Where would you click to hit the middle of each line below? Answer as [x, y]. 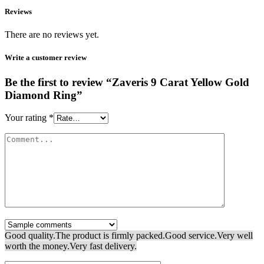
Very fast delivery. [103, 246]
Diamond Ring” [44, 95]
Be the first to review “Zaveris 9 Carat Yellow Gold [127, 82]
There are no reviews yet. [52, 35]
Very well [235, 236]
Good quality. [30, 236]
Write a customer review [46, 58]
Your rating [27, 118]
